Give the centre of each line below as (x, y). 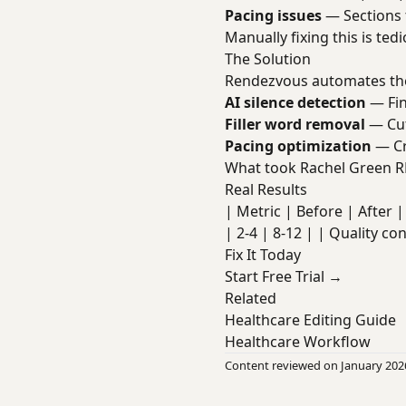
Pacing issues (273, 15)
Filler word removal (295, 124)
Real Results (266, 189)
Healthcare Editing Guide (310, 320)
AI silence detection (295, 102)
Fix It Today (263, 255)
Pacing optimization (298, 146)
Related (251, 298)
